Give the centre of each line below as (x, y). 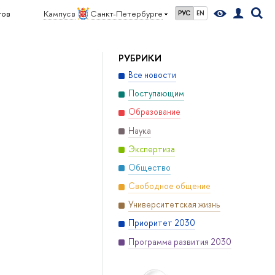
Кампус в (59, 14)
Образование (154, 112)
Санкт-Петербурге (126, 14)
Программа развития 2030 (180, 242)
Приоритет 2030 (161, 223)
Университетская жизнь (174, 205)
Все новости (152, 75)
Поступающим (156, 94)
